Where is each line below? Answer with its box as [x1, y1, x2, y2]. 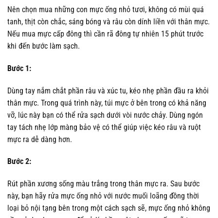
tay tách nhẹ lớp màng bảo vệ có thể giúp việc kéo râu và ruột [7, 122, 201, 132]
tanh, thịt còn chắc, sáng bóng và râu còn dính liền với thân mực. [7, 17, 210, 26]
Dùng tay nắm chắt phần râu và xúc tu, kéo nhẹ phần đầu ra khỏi [7, 86, 209, 95]
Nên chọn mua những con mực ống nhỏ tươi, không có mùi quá [7, 4, 204, 14]
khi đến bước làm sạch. [7, 41, 80, 51]
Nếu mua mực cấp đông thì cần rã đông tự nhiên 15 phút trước [7, 29, 203, 38]
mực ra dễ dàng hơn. [7, 134, 72, 144]
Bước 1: [7, 63, 31, 73]
